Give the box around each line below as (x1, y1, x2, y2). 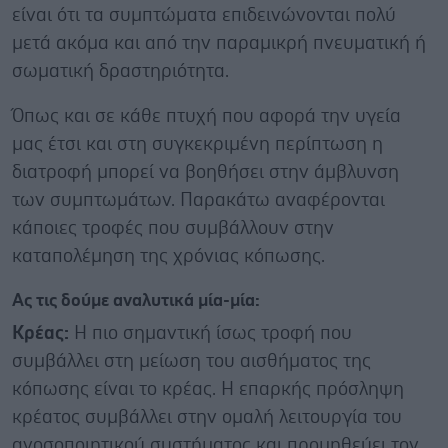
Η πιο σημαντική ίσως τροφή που (69, 323, 352, 343)
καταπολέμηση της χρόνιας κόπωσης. (12, 246, 325, 266)
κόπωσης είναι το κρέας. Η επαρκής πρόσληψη (12, 379, 404, 399)
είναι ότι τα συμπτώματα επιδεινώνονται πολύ (12, 5, 396, 25)
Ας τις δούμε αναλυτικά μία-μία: (12, 291, 260, 310)
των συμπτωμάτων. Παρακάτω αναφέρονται (12, 190, 385, 210)
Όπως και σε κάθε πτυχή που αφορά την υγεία (12, 106, 401, 126)
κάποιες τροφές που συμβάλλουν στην (12, 218, 334, 238)
